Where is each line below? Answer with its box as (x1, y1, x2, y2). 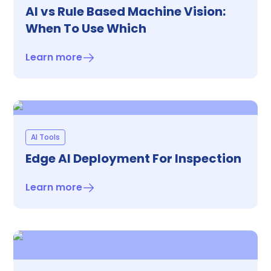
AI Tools (31, 132, 60, 142)
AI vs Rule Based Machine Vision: (25, 3, 226, 20)
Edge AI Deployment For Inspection (25, 150, 241, 167)
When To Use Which (25, 20, 146, 37)
